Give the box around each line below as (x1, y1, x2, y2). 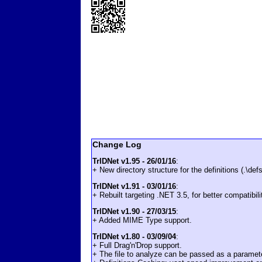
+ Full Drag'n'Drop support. (92, 240, 182, 250)
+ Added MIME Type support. (92, 215, 192, 225)
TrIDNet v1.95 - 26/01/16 (92, 156, 176, 166)
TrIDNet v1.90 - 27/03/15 (92, 206, 176, 216)
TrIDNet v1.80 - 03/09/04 (92, 232, 176, 241)
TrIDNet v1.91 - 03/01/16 (92, 181, 176, 191)
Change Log (92, 139, 142, 149)
